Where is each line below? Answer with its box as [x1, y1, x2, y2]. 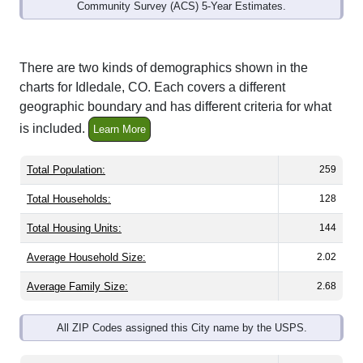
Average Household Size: [27, 251, 146, 264]
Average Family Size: [27, 280, 128, 293]
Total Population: [27, 164, 105, 177]
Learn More [93, 123, 146, 136]
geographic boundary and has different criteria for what [19, 100, 331, 114]
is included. [19, 122, 88, 135]
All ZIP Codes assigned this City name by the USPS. [56, 322, 307, 335]
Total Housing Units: [27, 222, 122, 235]
